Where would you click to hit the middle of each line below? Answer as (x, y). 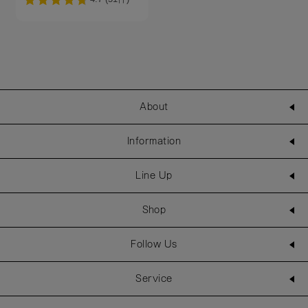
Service (154, 279)
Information (154, 141)
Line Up (154, 176)
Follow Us (154, 244)
